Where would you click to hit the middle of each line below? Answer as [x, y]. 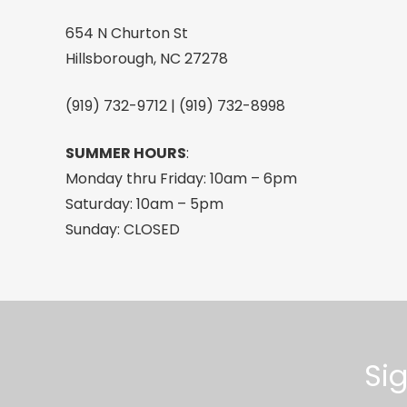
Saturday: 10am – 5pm [144, 203]
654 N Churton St [127, 33]
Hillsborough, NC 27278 [147, 58]
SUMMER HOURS [126, 153]
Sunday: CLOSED [123, 229]
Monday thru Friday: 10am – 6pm [181, 178]
